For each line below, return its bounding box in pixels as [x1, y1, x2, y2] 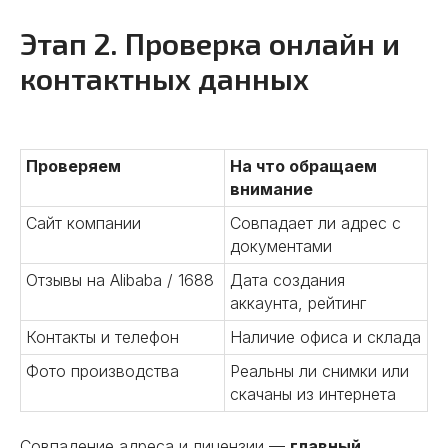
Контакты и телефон [26, 327, 179, 347]
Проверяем [26, 156, 121, 176]
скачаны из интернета [230, 384, 396, 404]
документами [230, 236, 332, 256]
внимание [230, 179, 313, 199]
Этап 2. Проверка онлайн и [20, 25, 400, 61]
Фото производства [26, 361, 179, 381]
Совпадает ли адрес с [230, 213, 401, 233]
